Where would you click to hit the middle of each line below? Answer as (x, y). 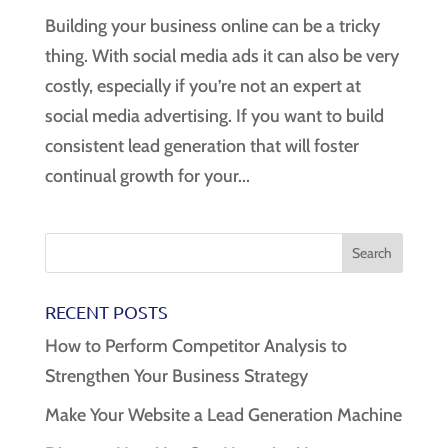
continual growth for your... (147, 176)
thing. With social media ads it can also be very (221, 56)
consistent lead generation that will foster (201, 146)
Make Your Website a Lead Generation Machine (223, 415)
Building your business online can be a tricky (212, 26)
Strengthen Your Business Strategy (176, 376)
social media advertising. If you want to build (214, 116)
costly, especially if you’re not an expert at (202, 86)
